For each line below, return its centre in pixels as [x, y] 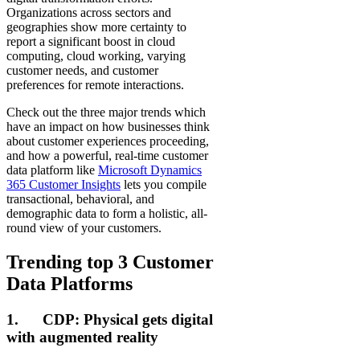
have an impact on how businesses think [108, 127]
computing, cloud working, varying [96, 56]
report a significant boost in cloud [91, 42]
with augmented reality [82, 337]
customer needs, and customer [82, 71]
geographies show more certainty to [96, 27]
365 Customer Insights [63, 185]
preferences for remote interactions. [95, 85]
